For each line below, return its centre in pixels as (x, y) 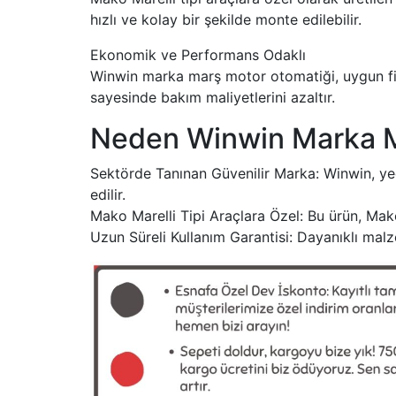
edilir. (108, 194)
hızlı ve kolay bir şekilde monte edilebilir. (226, 19)
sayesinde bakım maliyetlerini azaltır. (213, 97)
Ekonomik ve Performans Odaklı (198, 55)
